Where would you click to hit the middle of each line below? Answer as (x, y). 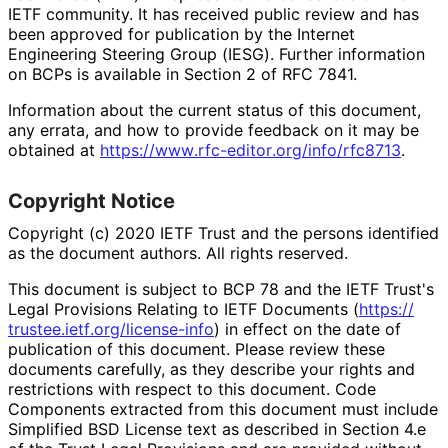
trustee (34, 328)
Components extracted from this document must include (223, 408)
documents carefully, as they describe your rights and (211, 368)
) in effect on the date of (307, 328)
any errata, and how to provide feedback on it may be (213, 129)
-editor (246, 149)
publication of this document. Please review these (196, 348)
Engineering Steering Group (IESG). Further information (216, 53)
